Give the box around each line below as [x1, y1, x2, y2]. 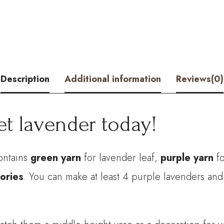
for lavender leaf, [81, 150, 161, 165]
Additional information [64, 72, 161, 86]
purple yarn [160, 150, 214, 165]
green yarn [30, 150, 81, 165]
